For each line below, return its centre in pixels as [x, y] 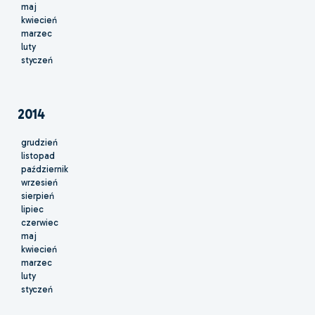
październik [45, 169]
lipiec [32, 210]
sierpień [38, 196]
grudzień [39, 143]
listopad [38, 156]
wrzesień [39, 183]
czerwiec [40, 223]
